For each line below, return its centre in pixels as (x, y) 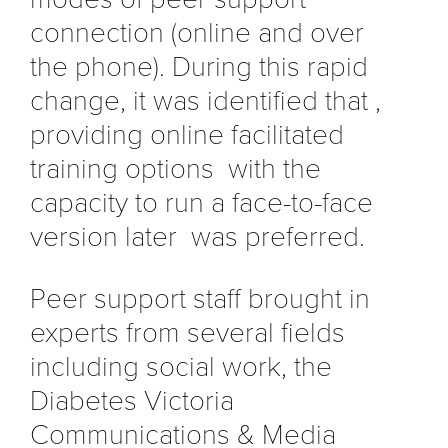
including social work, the (181, 366)
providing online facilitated (187, 134)
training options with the (175, 168)
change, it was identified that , (205, 100)
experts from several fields (187, 332)
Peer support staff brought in (200, 298)
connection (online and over (197, 32)
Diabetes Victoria (132, 400)
